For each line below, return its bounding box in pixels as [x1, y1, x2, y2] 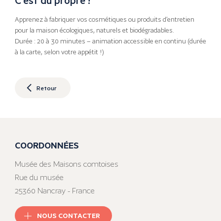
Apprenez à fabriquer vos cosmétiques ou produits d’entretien [15, 16, 194, 24]
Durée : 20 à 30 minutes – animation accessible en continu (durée [15, 37, 206, 45]
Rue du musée [15, 173, 64, 183]
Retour [36, 83, 57, 92]
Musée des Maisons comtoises [15, 159, 118, 169]
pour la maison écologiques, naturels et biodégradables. [15, 27, 174, 35]
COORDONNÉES [15, 139, 79, 151]
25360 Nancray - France [15, 186, 95, 196]
